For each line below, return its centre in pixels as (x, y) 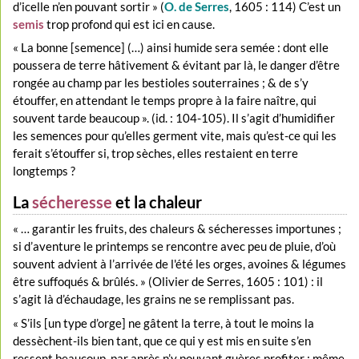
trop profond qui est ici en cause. (130, 24)
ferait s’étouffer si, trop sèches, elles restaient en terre (156, 153)
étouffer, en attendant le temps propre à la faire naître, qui (165, 101)
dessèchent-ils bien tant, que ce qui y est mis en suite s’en (162, 340)
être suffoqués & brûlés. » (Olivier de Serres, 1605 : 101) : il (168, 282)
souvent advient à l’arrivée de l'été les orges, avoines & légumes (180, 264)
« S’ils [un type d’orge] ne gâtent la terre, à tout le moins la (164, 323)
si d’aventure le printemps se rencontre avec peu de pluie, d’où (175, 246)
